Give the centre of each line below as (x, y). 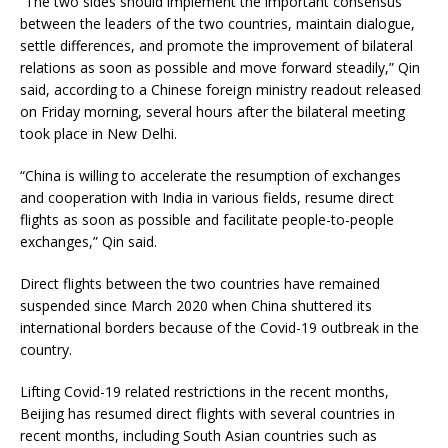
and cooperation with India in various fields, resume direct (207, 198)
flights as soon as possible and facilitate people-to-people (207, 220)
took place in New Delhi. (98, 134)
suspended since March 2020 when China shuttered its (196, 306)
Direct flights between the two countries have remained (200, 284)
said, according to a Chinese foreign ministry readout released (220, 90)
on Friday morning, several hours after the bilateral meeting (212, 112)
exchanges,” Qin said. (88, 242)
